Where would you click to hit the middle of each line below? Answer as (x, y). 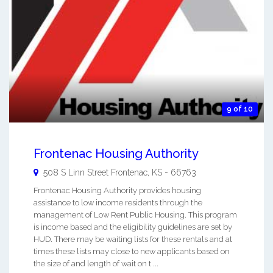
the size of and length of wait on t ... (96, 264)
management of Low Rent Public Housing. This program (135, 215)
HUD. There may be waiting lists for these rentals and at (133, 239)
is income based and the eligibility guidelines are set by (133, 227)
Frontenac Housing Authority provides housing (117, 190)
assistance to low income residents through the (118, 203)
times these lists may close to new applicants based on (132, 251)
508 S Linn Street (76, 172)
